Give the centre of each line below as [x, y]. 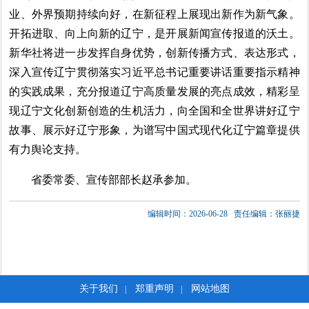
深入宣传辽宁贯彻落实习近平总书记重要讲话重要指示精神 [154, 72]
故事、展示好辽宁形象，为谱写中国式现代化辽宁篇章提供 [154, 130]
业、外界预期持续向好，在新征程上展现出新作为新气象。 [154, 14]
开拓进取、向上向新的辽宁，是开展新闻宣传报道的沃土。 [154, 34]
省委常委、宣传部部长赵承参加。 [114, 180]
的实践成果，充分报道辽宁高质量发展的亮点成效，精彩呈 [154, 92]
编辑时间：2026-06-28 [189, 214]
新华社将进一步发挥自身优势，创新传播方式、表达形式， [154, 53]
